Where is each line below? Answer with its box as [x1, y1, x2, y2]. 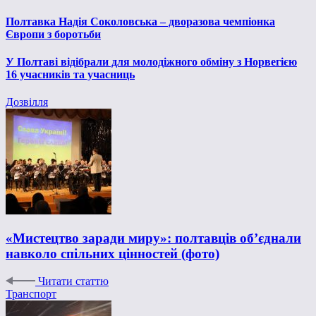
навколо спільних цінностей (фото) [6, 246, 219, 262]
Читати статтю [38, 274, 109, 287]
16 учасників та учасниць [6, 68, 135, 81]
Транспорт [6, 287, 56, 300]
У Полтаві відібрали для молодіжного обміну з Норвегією [6, 56, 297, 68]
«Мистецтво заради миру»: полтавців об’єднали [6, 231, 301, 246]
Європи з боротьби [6, 28, 101, 40]
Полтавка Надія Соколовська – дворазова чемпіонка [6, 15, 275, 28]
